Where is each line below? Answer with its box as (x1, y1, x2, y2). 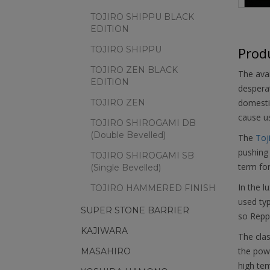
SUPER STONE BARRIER (81, 205, 189, 216)
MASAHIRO (81, 246, 131, 257)
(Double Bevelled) (90, 130, 166, 140)
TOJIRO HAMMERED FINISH (90, 183, 216, 193)
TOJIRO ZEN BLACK (90, 64, 178, 75)
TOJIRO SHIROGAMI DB (90, 118, 196, 128)
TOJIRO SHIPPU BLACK (90, 11, 194, 22)
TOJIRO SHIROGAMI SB (90, 150, 194, 161)
